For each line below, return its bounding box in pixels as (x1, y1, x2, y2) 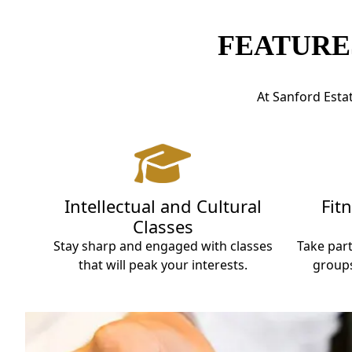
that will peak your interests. (78, 255, 247, 273)
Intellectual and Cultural (64, 193, 262, 218)
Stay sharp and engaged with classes (53, 236, 273, 255)
